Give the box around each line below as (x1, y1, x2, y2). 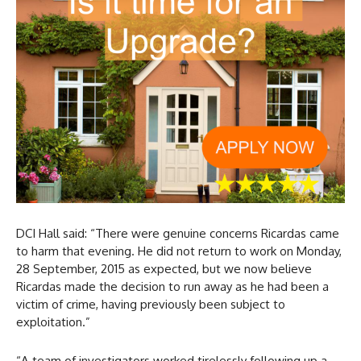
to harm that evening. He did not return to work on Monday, (16, 243, 342, 259)
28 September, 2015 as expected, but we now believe (16, 261, 312, 276)
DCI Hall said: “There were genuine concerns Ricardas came (16, 226, 339, 241)
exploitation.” (16, 314, 90, 330)
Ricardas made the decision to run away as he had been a (16, 279, 329, 294)
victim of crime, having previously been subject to (16, 297, 285, 312)
